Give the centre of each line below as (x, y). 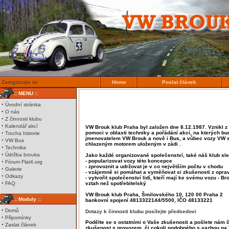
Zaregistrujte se (20, 82)
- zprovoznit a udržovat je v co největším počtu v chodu (154, 166)
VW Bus (15, 140)
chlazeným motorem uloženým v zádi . (133, 144)
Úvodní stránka (23, 105)
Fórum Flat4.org (24, 162)
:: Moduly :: (27, 199)
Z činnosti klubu (24, 119)
